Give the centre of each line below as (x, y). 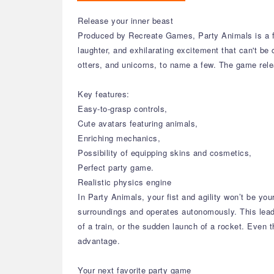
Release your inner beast (125, 20)
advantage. (99, 241)
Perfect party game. (116, 167)
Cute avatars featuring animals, (138, 123)
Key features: (104, 94)
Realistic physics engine (124, 182)
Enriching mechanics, (119, 138)
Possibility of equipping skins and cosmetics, (165, 153)
